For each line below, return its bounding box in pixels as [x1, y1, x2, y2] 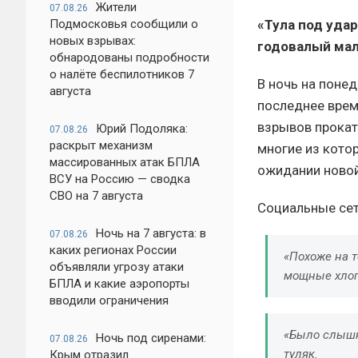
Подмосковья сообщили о [50, 17, 198, 31]
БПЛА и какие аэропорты [50, 276, 189, 291]
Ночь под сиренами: [96, 331, 206, 345]
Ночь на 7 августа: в [96, 226, 206, 241]
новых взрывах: [50, 34, 136, 48]
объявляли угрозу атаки [50, 260, 184, 274]
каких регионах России [50, 243, 177, 257]
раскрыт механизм [50, 138, 153, 153]
